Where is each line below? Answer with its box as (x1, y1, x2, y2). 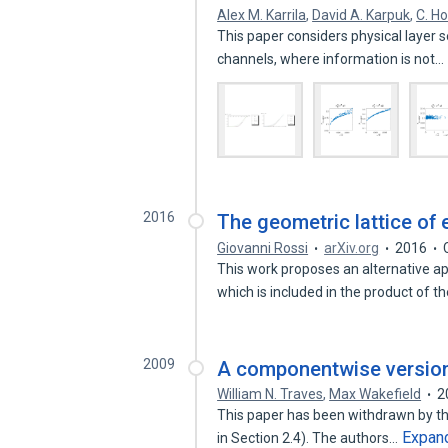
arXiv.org (324, 240, 380, 256)
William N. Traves (217, 386, 324, 402)
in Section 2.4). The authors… (217, 430, 402, 446)
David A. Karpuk (312, 7, 411, 23)
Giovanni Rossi (217, 240, 309, 256)
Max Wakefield (329, 386, 422, 402)
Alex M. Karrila (217, 7, 307, 23)
